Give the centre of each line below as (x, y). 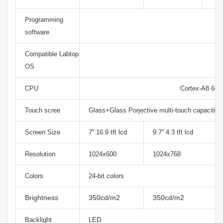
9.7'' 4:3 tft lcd (173, 132)
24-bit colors (106, 176)
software (37, 32)
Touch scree (43, 111)
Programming (44, 20)
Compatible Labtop (52, 54)
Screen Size (43, 132)
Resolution (40, 154)
